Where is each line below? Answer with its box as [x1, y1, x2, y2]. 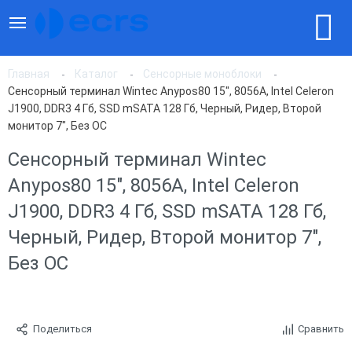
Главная [8, 68, 49, 80]
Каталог [75, 68, 118, 80]
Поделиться [33, 323, 92, 335]
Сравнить [298, 323, 344, 335]
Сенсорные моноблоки [143, 68, 262, 80]
